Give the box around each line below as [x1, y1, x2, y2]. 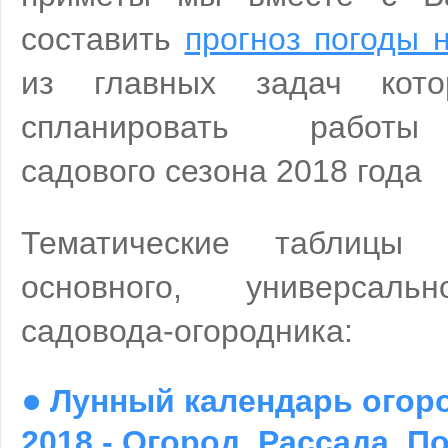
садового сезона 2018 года [21, 153, 422, 190]
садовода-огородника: [21, 312, 353, 349]
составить [21, 21, 185, 58]
